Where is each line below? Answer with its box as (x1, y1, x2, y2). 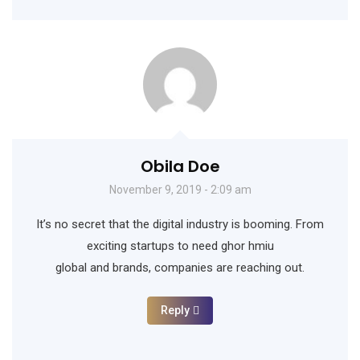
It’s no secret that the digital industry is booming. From (36, 217, 324, 232)
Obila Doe (140, 155, 220, 178)
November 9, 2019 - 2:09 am (108, 183, 252, 197)
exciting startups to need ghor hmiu (86, 239, 274, 254)
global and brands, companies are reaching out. (55, 260, 305, 276)
